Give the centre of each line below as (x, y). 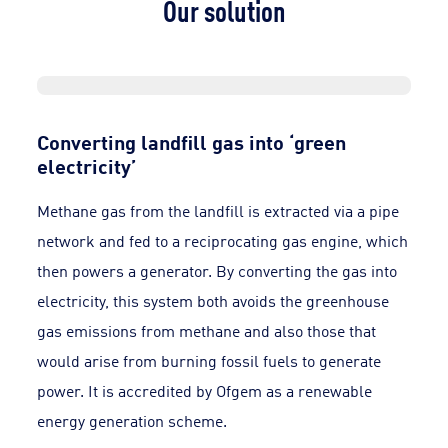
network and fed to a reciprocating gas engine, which (223, 241)
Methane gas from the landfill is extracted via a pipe (218, 211)
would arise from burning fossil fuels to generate (209, 361)
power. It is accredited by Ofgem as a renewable (205, 391)
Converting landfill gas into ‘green (192, 140)
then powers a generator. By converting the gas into (217, 271)
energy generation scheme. (132, 421)
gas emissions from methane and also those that (207, 331)
